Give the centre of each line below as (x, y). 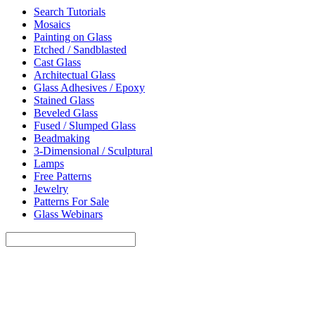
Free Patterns (63, 176)
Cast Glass (57, 63)
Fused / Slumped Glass (85, 126)
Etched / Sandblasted (80, 50)
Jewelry (51, 189)
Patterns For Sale (71, 202)
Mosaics (52, 25)
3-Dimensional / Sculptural (93, 151)
